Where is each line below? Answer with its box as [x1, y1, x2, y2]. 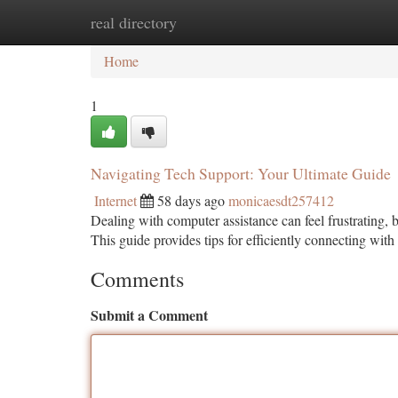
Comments [91, 265, 184, 293]
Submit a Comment [91, 305, 208, 325]
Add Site [306, 12, 355, 31]
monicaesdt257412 [228, 191, 334, 210]
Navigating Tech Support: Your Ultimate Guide [91, 163, 391, 184]
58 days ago [157, 191, 225, 210]
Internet [94, 191, 137, 210]
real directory [91, 12, 177, 33]
